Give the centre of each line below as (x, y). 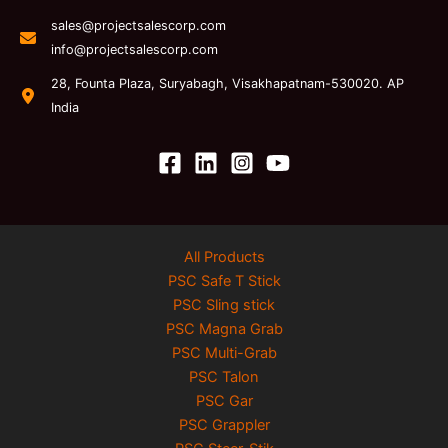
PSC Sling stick (224, 304)
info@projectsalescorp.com (134, 49)
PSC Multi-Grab (224, 352)
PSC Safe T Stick (224, 280)
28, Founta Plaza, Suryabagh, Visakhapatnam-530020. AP (227, 83)
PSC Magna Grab (224, 328)
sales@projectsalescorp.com (138, 25)
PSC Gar (224, 400)
